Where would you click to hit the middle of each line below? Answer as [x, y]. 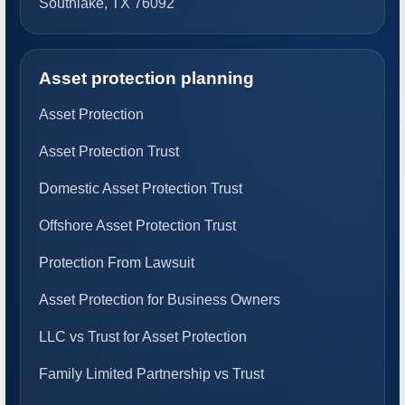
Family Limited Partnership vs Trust [151, 374]
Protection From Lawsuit [117, 263]
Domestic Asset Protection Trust [141, 189]
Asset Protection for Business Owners [160, 300]
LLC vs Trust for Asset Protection [143, 337]
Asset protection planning [146, 79]
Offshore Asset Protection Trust [137, 226]
